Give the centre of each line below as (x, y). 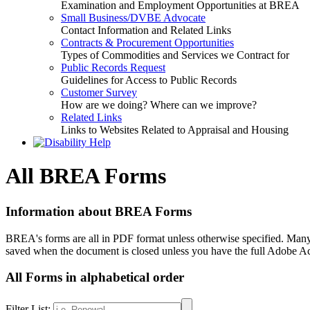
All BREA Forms (86, 176)
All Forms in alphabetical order (95, 277)
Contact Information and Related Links (146, 30)
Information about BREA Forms (99, 211)
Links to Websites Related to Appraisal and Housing (175, 130)
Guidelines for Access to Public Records (149, 80)
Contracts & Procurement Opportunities (147, 43)
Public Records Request (113, 67)
